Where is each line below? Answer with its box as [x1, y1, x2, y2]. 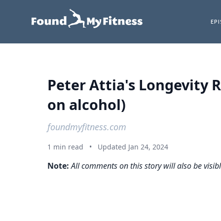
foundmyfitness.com [47, 121, 126, 133]
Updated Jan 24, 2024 [98, 142, 168, 151]
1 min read [47, 142, 83, 151]
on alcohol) [47, 95, 126, 114]
